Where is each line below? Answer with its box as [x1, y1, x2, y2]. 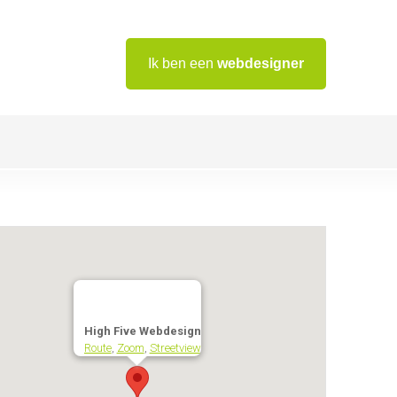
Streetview [149, 340, 201, 354]
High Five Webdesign [83, 323, 201, 338]
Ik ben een [147, 56, 217, 71]
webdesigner [216, 56, 304, 71]
